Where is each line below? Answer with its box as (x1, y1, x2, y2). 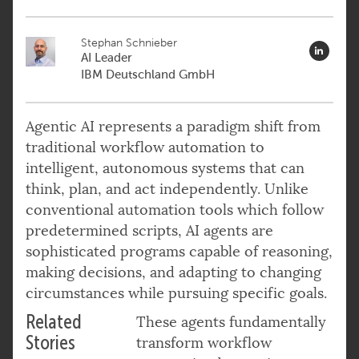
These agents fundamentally (135, 313, 326, 331)
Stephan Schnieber (81, 35, 178, 49)
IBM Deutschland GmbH (81, 67, 216, 81)
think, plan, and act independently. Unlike (26, 179, 309, 198)
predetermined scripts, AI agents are (26, 221, 273, 240)
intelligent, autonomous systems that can (26, 159, 305, 177)
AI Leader (81, 50, 133, 64)
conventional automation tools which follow (26, 200, 324, 219)
